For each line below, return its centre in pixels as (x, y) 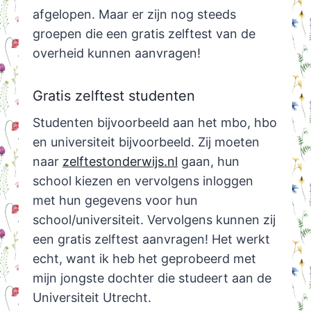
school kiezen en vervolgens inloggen (143, 181)
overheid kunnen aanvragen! (116, 53)
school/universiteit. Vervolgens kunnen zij (154, 220)
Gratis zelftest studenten (114, 96)
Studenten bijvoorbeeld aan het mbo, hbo (154, 123)
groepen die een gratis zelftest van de (144, 34)
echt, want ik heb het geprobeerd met (144, 259)
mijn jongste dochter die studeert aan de (152, 278)
